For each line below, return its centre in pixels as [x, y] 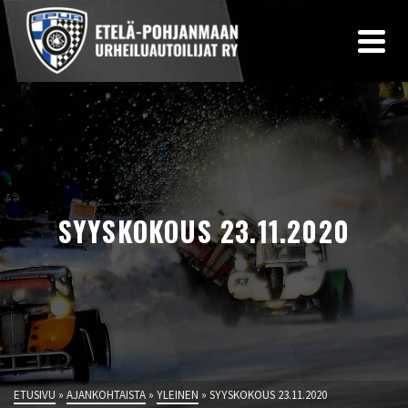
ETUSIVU [35, 395]
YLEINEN [178, 395]
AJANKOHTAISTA [106, 395]
